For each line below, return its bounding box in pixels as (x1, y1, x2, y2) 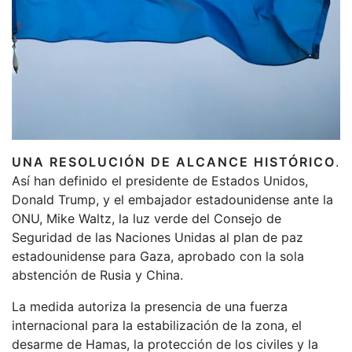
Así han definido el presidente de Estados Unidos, (12, 172, 308, 189)
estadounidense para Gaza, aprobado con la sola (12, 247, 304, 264)
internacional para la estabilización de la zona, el (12, 317, 302, 333)
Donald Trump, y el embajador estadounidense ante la (12, 191, 333, 207)
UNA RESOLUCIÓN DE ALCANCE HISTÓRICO (12, 153, 335, 170)
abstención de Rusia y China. (12, 266, 183, 283)
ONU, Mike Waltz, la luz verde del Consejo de (12, 210, 281, 226)
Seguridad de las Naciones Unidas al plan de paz (12, 229, 303, 245)
